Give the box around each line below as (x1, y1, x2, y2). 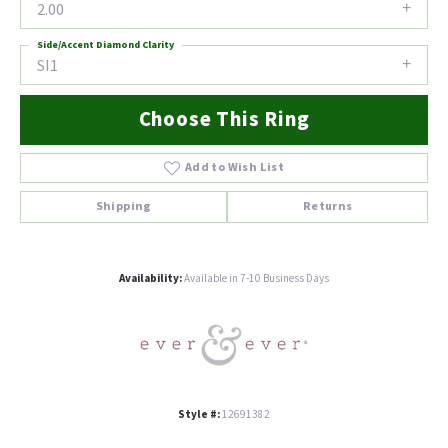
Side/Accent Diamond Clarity (37, 38, 174, 52)
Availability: (119, 271, 182, 287)
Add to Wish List (184, 159, 285, 177)
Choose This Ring (138, 105, 310, 135)
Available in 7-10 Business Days (184, 271, 329, 287)
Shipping (95, 198, 152, 216)
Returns (302, 198, 353, 216)
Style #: (178, 407, 220, 423)
